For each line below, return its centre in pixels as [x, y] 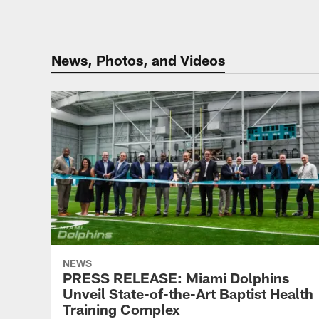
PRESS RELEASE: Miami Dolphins [176, 277]
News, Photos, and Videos [138, 59]
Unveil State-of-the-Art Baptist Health [188, 293]
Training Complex [121, 309]
